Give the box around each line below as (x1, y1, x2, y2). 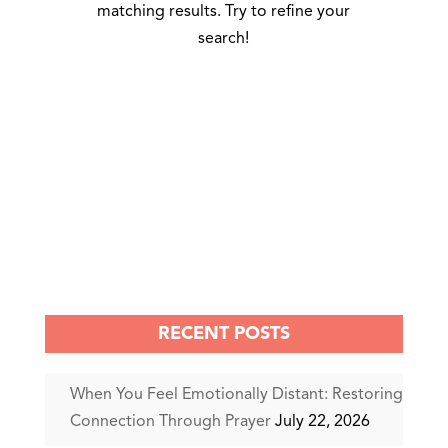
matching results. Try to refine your (97, 3, 351, 20)
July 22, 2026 (274, 413, 370, 430)
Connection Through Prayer (69, 413, 271, 430)
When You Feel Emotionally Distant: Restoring (69, 386, 403, 403)
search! (198, 30, 250, 47)
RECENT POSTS (157, 324, 290, 343)
